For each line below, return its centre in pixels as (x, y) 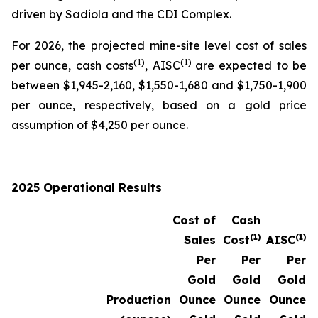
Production (139, 300)
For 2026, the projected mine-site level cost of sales (159, 45)
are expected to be (251, 65)
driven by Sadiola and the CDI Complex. (121, 14)
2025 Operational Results (87, 187)
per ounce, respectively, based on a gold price (159, 105)
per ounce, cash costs (73, 65)
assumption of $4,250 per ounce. (100, 125)
